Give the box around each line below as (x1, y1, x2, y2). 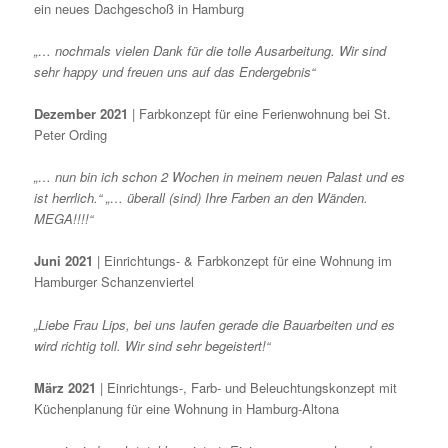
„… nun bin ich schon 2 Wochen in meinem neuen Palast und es (34, 167, 406, 187)
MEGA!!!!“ (34, 209, 94, 229)
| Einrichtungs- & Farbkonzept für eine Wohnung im (93, 251, 393, 271)
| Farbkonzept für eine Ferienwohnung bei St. (128, 104, 392, 124)
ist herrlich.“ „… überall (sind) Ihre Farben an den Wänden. (34, 188, 369, 208)
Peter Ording (34, 125, 108, 145)
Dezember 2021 (34, 104, 129, 124)
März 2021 (34, 377, 97, 397)
